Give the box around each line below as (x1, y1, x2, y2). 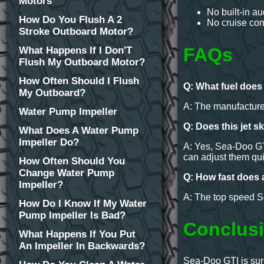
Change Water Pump (19, 167, 114, 179)
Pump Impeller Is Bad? (19, 210, 126, 221)
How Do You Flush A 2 (19, 14, 122, 25)
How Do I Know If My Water (19, 198, 147, 209)
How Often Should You (19, 156, 125, 167)
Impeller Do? (19, 137, 79, 148)
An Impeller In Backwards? (19, 240, 145, 252)
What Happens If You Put (19, 229, 136, 240)
